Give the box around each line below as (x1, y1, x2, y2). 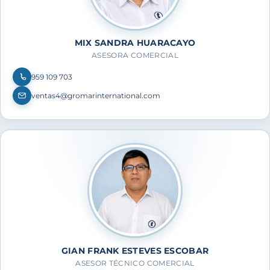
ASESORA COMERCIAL (91, 51, 179, 60)
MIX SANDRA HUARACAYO (74, 37, 196, 49)
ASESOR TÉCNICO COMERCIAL (75, 258, 195, 268)
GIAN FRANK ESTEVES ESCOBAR (61, 245, 209, 256)
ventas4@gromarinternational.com (31, 90, 160, 100)
